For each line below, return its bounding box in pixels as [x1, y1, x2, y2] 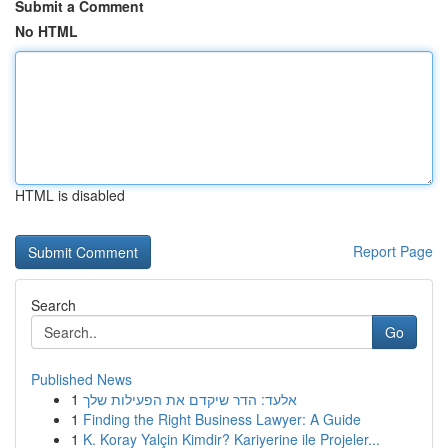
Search [31, 295, 76, 315]
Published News [31, 369, 132, 389]
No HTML [15, 21, 78, 41]
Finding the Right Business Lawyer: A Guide [83, 409, 361, 429]
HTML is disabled [15, 185, 125, 205]
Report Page [353, 241, 433, 261]
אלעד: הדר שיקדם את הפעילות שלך [83, 389, 297, 409]
